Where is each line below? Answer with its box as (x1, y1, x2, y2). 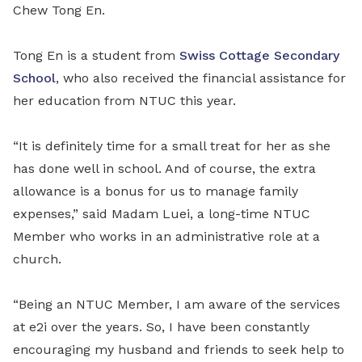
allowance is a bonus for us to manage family (13, 183, 298, 199)
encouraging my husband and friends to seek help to (13, 342, 344, 357)
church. (13, 251, 61, 267)
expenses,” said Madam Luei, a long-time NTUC (13, 206, 310, 221)
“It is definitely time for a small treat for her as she (13, 138, 330, 154)
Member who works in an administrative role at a (13, 229, 320, 244)
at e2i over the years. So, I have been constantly (13, 319, 309, 335)
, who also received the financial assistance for (56, 70, 346, 86)
